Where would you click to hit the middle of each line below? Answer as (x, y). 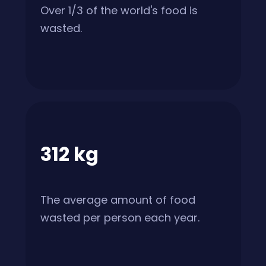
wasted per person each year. (120, 217)
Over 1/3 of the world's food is (119, 10)
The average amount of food (118, 199)
